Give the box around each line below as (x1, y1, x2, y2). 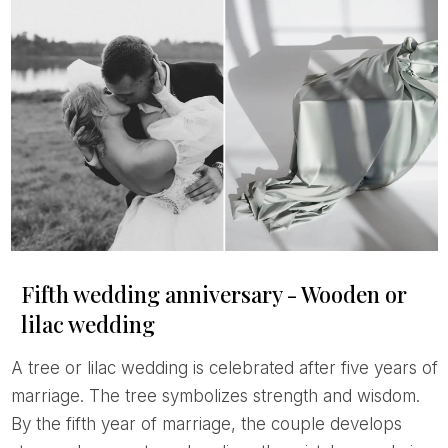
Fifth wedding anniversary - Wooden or (20, 279, 407, 310)
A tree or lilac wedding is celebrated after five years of (10, 358, 23, 379)
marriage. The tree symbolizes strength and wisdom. (10, 386, 420, 407)
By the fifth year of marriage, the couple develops (10, 414, 402, 435)
